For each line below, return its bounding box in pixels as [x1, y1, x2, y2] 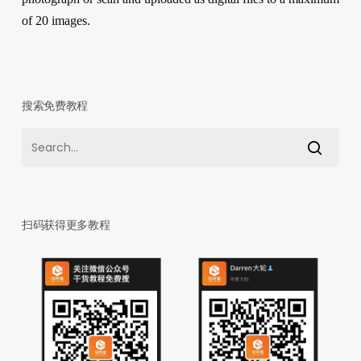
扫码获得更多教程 [21, 217, 110, 234]
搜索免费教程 [21, 98, 89, 114]
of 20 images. [21, 14, 90, 28]
